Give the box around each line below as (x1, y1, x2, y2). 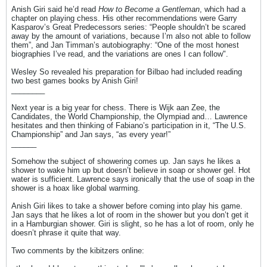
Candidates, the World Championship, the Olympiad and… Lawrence (11, 112, 247, 121)
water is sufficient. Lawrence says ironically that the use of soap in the (11, 175, 254, 184)
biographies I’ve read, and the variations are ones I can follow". (11, 49, 228, 58)
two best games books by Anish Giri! (11, 76, 138, 85)
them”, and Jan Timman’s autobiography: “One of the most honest (11, 41, 239, 49)
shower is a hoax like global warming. (11, 184, 140, 193)
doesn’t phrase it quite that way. (11, 228, 121, 237)
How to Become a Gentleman (98, 5, 200, 14)
